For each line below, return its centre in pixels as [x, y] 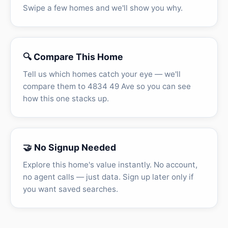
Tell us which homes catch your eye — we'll [102, 74]
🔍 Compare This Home [73, 57]
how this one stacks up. [66, 99]
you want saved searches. [70, 189]
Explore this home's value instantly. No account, [110, 165]
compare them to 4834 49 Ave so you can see [107, 87]
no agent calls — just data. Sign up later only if [108, 177]
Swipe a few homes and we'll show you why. [103, 8]
